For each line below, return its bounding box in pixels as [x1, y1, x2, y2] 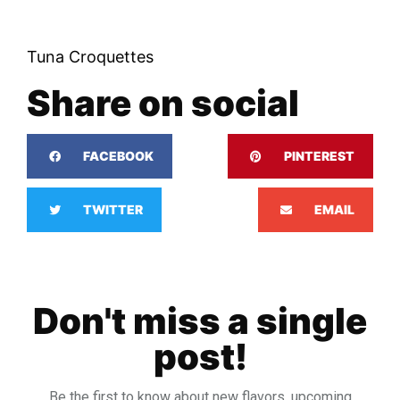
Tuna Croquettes [27, 47, 154, 67]
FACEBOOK [83, 148, 154, 164]
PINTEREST [284, 148, 354, 164]
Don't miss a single [33, 299, 367, 344]
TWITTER [83, 202, 143, 218]
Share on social [27, 81, 299, 126]
